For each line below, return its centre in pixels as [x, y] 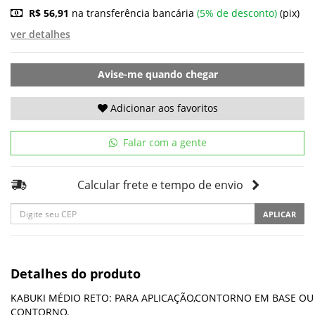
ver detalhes [40, 34]
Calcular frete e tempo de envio [160, 185]
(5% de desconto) [237, 13]
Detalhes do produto [76, 274]
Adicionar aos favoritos [162, 108]
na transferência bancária [133, 13]
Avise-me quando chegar [157, 75]
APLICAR [279, 214]
